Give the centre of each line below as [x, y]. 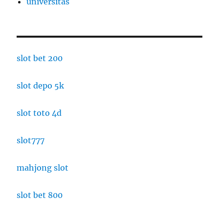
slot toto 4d [39, 113]
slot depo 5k [41, 85]
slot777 [31, 140]
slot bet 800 [40, 195]
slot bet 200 [40, 58]
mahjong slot [43, 167]
